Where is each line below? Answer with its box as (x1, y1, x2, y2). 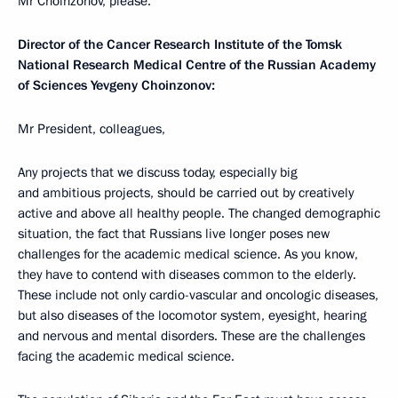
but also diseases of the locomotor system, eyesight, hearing (18, 306, 367, 324)
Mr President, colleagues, (18, 119, 165, 138)
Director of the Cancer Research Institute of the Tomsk (18, 35, 342, 53)
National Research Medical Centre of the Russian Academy (18, 55, 376, 74)
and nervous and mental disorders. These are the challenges (18, 326, 365, 345)
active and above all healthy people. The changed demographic (18, 203, 380, 222)
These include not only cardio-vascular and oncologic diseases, (18, 285, 378, 304)
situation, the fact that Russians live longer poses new (18, 224, 330, 243)
